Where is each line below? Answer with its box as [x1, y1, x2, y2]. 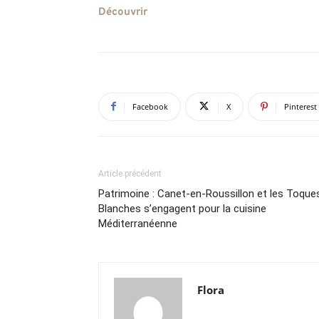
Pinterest [284, 100, 317, 112]
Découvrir [98, 5, 147, 19]
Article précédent [98, 168, 162, 179]
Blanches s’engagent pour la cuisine [98, 202, 266, 215]
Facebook [132, 100, 168, 112]
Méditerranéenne [98, 216, 177, 230]
